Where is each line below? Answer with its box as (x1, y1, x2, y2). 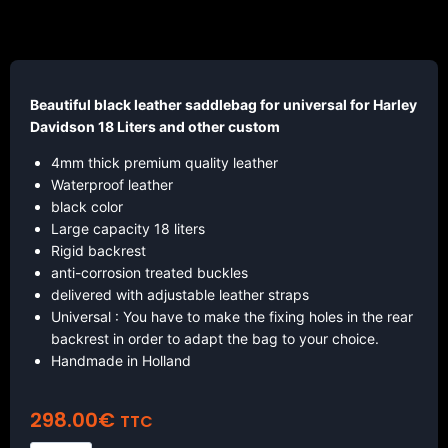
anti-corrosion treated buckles (51, 264, 248, 282)
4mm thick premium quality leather (51, 154, 278, 172)
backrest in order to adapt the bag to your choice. (51, 330, 379, 348)
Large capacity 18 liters (51, 220, 205, 238)
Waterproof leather (51, 176, 173, 194)
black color (51, 198, 123, 216)
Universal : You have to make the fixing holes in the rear (51, 308, 413, 326)
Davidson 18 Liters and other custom (30, 118, 280, 136)
